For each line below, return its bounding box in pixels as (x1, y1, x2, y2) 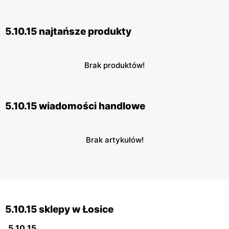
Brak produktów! (84, 60, 145, 71)
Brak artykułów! (85, 135, 144, 145)
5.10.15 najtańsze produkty (5, 26, 131, 38)
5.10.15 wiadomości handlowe (5, 100, 145, 112)
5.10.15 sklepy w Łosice (5, 203, 113, 216)
